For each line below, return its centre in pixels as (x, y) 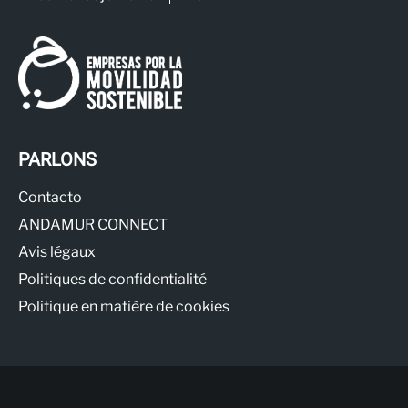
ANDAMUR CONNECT (93, 224)
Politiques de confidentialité (112, 279)
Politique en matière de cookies (124, 306)
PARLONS (57, 159)
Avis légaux (57, 251)
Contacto (50, 197)
